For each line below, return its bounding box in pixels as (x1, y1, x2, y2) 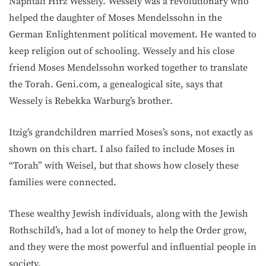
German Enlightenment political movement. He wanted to (9, 28, 256, 40)
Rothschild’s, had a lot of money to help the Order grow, (9, 224, 247, 236)
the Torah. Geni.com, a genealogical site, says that (9, 78, 223, 90)
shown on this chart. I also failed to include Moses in (9, 142, 235, 155)
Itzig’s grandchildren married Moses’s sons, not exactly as (9, 126, 253, 138)
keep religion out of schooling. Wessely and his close (9, 45, 235, 57)
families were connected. (9, 176, 116, 188)
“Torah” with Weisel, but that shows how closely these (9, 159, 239, 172)
